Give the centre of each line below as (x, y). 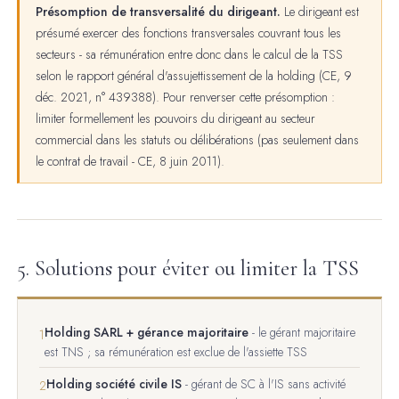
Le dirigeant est (319, 11)
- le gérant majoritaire (302, 332)
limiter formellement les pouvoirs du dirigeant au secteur (175, 118)
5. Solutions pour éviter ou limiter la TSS (188, 268)
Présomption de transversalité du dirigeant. (158, 11)
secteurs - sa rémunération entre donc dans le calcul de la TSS (189, 54)
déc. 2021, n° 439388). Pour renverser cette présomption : (185, 97)
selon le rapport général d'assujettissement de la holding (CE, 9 (193, 75)
